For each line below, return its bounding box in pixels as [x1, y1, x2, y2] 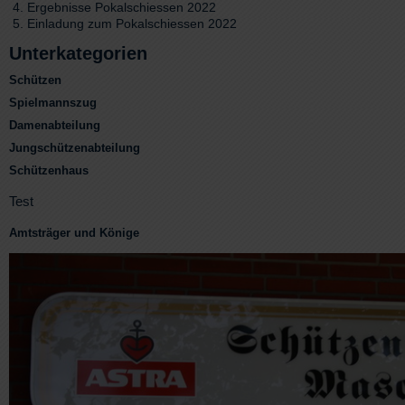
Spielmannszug [9, 95, 97, 109]
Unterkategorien [9, 42, 147, 63]
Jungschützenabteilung [9, 140, 140, 155]
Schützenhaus [9, 163, 89, 177]
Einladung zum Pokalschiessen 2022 [27, 16, 237, 32]
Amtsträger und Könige [9, 225, 139, 240]
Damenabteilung [9, 118, 100, 132]
